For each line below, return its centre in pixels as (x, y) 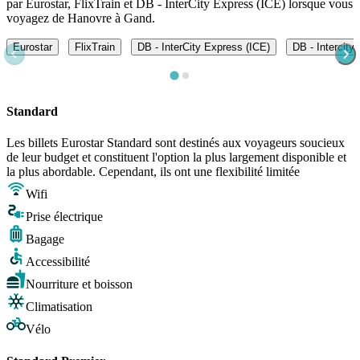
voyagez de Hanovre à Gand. (81, 18)
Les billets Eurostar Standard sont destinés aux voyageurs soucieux (176, 143)
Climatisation (59, 307)
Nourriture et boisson (79, 284)
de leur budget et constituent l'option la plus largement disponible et (176, 157)
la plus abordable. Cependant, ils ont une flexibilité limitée (153, 172)
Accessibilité (58, 262)
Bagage (45, 239)
